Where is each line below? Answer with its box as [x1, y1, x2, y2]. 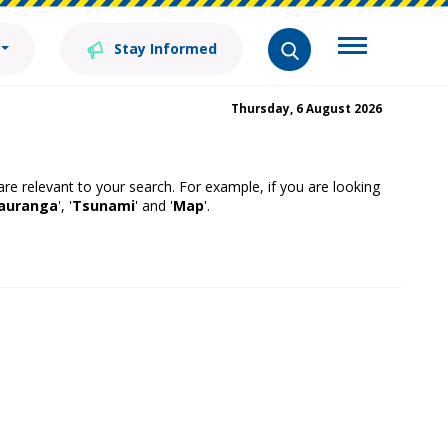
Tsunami [72, 196, 135, 215]
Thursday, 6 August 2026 [231, 101, 382, 116]
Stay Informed [110, 39, 217, 58]
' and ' [135, 196, 173, 215]
